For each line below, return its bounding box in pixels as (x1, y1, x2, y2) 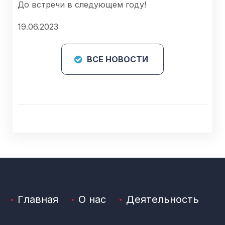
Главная (18, 193, 58, 205)
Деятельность (126, 193, 199, 205)
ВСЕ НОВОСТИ (87, 54, 148, 64)
